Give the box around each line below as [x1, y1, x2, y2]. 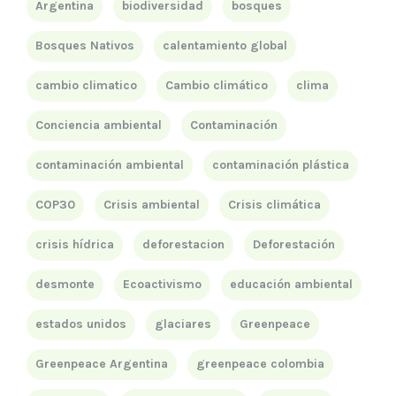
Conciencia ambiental [35, 117, 162, 133]
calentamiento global [163, 37, 287, 53]
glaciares [155, 316, 211, 331]
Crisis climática [228, 196, 321, 212]
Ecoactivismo [123, 276, 202, 292]
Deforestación [253, 236, 335, 252]
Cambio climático [165, 77, 268, 93]
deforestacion [142, 236, 225, 252]
